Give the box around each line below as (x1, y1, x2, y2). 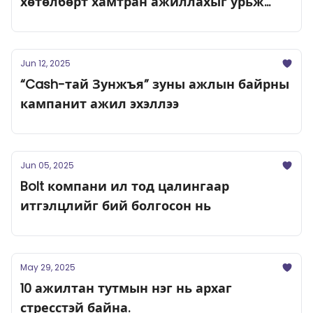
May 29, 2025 (20, 261, 75, 273)
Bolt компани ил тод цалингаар (20, 177, 229, 195)
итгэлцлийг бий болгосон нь (20, 197, 211, 214)
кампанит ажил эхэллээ (20, 95, 179, 112)
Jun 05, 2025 (20, 159, 74, 171)
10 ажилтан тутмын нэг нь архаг (20, 279, 232, 297)
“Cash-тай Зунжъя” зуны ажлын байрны (20, 75, 289, 93)
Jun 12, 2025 (20, 57, 71, 69)
